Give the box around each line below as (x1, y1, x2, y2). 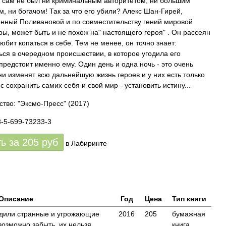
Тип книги (172, 195, 206, 203)
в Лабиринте (66, 139, 107, 147)
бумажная (172, 210, 205, 218)
